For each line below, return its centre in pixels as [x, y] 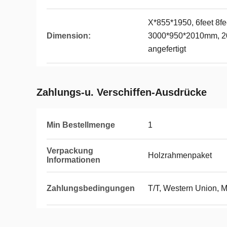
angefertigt [167, 49]
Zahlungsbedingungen [91, 188]
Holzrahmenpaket [180, 155]
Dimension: [69, 36]
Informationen [73, 160]
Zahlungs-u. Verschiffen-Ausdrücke [122, 92]
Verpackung [70, 151]
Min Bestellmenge [81, 125]
